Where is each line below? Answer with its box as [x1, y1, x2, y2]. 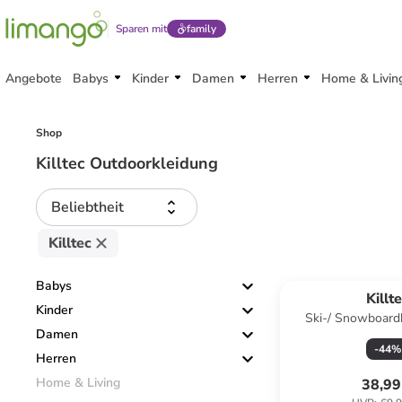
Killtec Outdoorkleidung [36, 153, 218, 174]
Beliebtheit [51, 197, 124, 217]
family [186, 22, 216, 36]
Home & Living [36, 374, 120, 391]
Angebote [5, 70, 62, 87]
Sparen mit [116, 22, 167, 36]
